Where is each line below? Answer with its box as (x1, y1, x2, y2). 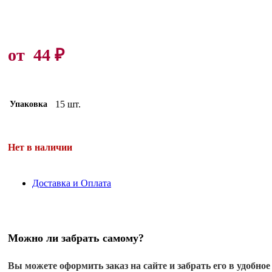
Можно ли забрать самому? (8, 232, 144, 245)
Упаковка (10, 99, 47, 109)
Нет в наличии (8, 141, 72, 152)
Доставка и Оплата (32, 177, 111, 188)
